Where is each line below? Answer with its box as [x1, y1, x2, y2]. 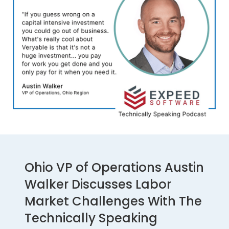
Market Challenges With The [25, 192, 202, 210]
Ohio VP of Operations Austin [25, 158, 204, 176]
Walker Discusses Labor [25, 175, 171, 193]
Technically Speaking [25, 209, 157, 226]
